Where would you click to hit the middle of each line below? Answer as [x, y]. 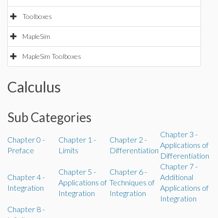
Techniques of [132, 182]
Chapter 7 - [179, 166]
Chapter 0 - [26, 139]
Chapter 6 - [128, 172]
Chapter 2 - [128, 139]
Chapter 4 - [26, 177]
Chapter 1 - [77, 139]
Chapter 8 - [26, 209]
